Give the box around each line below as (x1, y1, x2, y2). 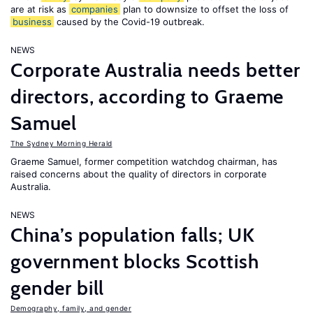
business (13, 16, 52, 27)
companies (71, 3, 118, 15)
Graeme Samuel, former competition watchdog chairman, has (10, 156, 277, 167)
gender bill (10, 276, 105, 300)
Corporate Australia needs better (10, 58, 300, 82)
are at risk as (10, 3, 69, 15)
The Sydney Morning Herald (10, 139, 112, 147)
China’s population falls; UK (10, 223, 255, 247)
